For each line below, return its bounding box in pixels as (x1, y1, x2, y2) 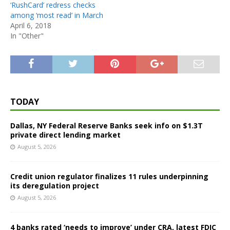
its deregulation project (10, 180, 99, 190)
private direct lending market (10, 129, 121, 140)
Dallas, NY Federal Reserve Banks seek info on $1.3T (10, 120, 203, 130)
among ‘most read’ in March (10, 10, 103, 20)
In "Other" (10, 30, 44, 41)
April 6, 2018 (10, 20, 51, 30)
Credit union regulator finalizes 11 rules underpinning (10, 171, 208, 181)
